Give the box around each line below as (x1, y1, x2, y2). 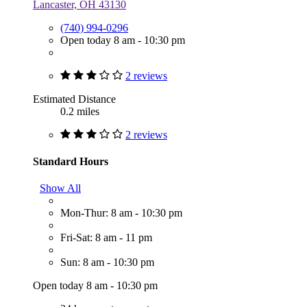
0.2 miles (60, 105, 99, 117)
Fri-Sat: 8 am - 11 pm (60, 232, 152, 244)
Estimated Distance (33, 93, 116, 105)
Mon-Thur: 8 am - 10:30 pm (60, 207, 182, 219)
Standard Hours (33, 155, 108, 167)
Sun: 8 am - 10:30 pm (60, 256, 154, 269)
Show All (40, 182, 81, 195)
